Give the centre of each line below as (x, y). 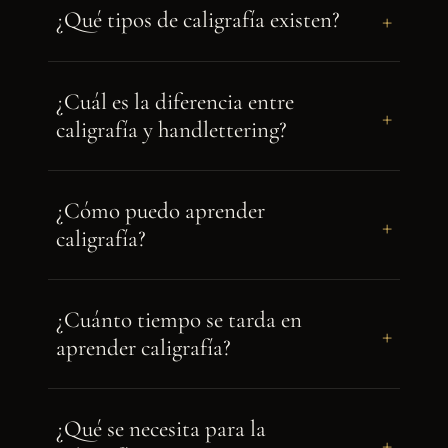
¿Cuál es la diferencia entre (175, 102)
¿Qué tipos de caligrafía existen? (198, 19)
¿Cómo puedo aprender (160, 211)
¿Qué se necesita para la (161, 429)
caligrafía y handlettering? (171, 130)
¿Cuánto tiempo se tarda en (179, 320)
